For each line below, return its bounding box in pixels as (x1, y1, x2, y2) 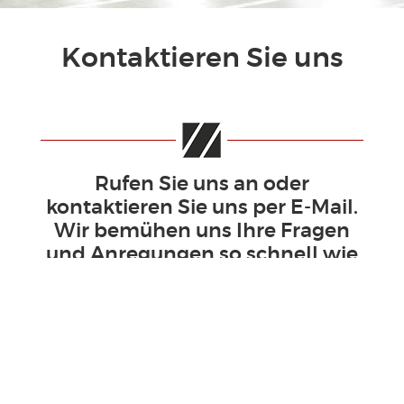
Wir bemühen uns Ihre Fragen (53, 221, 350, 242)
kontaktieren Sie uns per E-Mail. (45, 197, 358, 218)
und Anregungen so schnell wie (45, 244, 358, 265)
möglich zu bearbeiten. (87, 268, 317, 289)
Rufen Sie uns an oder (94, 174, 309, 195)
